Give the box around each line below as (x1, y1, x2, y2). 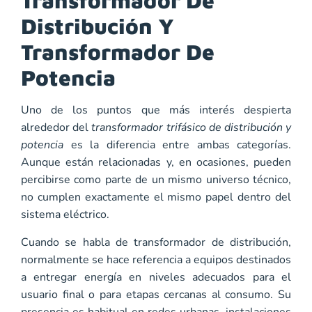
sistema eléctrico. (21, 207, 109, 223)
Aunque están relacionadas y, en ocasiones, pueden (21, 155, 291, 171)
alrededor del (21, 120, 92, 136)
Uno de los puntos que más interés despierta (21, 102, 291, 118)
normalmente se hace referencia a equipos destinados (21, 251, 291, 267)
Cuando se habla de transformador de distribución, (21, 234, 291, 250)
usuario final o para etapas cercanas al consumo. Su (21, 286, 291, 302)
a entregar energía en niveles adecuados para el (21, 269, 291, 285)
